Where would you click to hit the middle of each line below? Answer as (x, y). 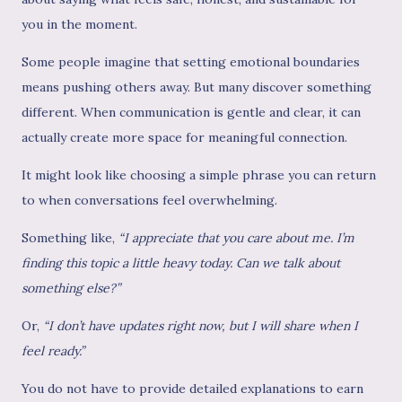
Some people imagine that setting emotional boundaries (191, 62)
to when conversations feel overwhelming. (149, 201)
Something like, (70, 238)
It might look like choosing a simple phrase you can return (199, 175)
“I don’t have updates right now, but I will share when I (201, 326)
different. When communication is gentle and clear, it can (191, 113)
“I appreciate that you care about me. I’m (236, 238)
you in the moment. (79, 25)
